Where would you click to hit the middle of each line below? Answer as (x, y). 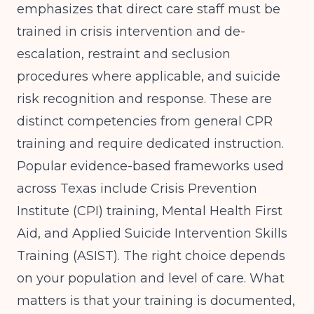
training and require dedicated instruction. (150, 144)
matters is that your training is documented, (156, 301)
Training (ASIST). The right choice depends (151, 256)
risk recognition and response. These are (144, 99)
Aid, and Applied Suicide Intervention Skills (152, 233)
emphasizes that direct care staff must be (149, 9)
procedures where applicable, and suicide (149, 76)
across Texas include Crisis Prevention (137, 189)
